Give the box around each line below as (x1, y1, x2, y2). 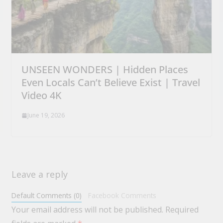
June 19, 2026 (27, 111, 65, 120)
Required (165, 204, 199, 216)
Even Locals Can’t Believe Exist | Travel (21, 76, 200, 90)
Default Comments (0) (11, 191, 82, 201)
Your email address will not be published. (11, 204, 163, 216)
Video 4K (21, 89, 62, 103)
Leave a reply (11, 168, 68, 181)
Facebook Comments (88, 191, 157, 201)
